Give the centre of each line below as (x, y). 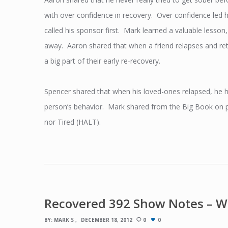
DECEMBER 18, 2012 (107, 220)
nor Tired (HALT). (73, 122)
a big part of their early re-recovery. (102, 61)
